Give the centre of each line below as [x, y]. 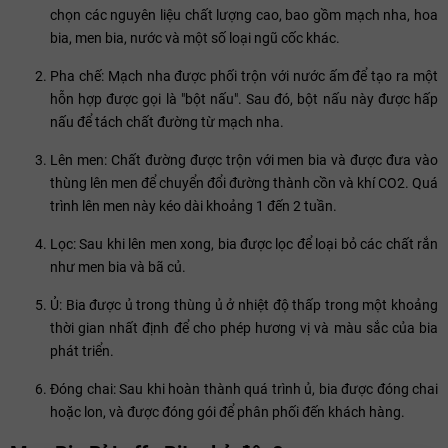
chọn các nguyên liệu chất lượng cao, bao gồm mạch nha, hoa [244, 15]
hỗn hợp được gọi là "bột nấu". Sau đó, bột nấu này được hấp [244, 99]
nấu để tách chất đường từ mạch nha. [167, 122]
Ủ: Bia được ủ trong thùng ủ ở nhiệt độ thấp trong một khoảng [244, 305]
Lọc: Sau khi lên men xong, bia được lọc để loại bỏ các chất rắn [244, 244]
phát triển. [82, 351]
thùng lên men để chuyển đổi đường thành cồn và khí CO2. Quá [244, 183]
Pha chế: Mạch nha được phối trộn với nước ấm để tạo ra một [244, 76]
